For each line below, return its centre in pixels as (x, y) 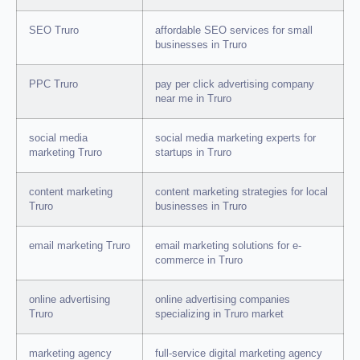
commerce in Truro (199, 261)
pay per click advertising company (235, 85)
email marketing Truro (80, 246)
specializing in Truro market (219, 315)
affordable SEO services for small (234, 31)
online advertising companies (223, 300)
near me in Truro (193, 99)
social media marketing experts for (235, 139)
